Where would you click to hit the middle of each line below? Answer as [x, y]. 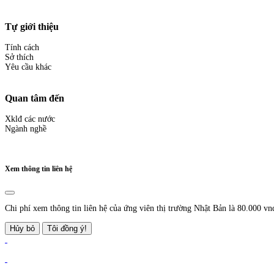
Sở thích [19, 57]
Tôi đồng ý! [67, 228]
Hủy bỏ [22, 228]
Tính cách [22, 48]
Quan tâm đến [35, 98]
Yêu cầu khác [28, 67]
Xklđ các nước [30, 119]
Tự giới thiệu [32, 26]
